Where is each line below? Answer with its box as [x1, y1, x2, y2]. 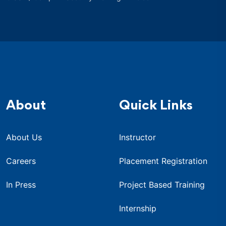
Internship [119, 203, 156, 213]
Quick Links [119, 100, 193, 112]
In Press [6, 179, 36, 190]
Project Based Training [119, 179, 205, 190]
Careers [6, 155, 36, 166]
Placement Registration [119, 155, 207, 166]
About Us [6, 132, 42, 142]
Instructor [119, 132, 156, 142]
